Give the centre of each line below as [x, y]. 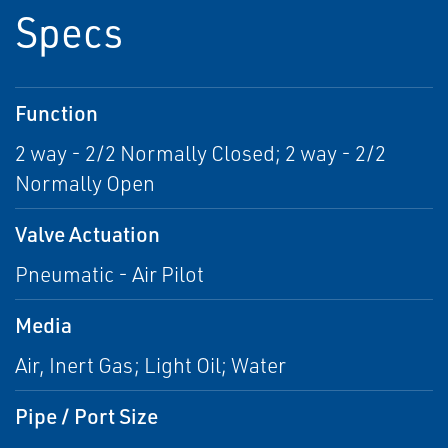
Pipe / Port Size [86, 416]
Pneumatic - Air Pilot [109, 274]
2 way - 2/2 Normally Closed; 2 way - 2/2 [200, 153]
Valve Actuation [87, 234]
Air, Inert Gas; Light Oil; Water [150, 365]
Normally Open [85, 183]
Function [56, 113]
